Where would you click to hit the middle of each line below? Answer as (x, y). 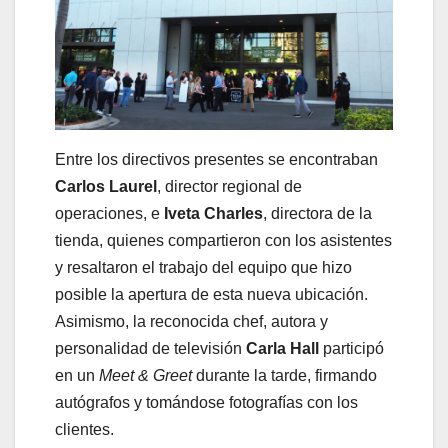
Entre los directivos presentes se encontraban (216, 160)
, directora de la (317, 214)
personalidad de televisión (150, 349)
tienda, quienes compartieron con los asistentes (223, 241)
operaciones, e (109, 214)
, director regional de (229, 187)
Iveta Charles (213, 214)
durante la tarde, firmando (286, 376)
